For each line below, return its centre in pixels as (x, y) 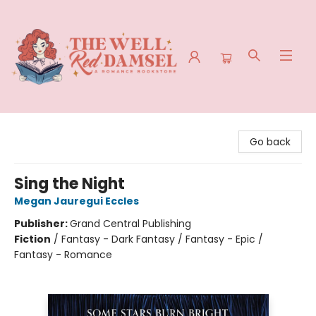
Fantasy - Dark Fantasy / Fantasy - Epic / (162, 239)
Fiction (32, 239)
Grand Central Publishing (130, 224)
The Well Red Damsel (62, 126)
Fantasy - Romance (63, 255)
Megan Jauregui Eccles (77, 201)
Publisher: (42, 224)
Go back (270, 142)
